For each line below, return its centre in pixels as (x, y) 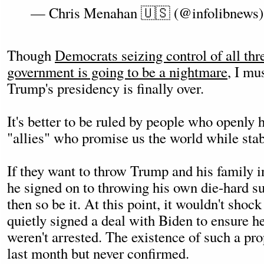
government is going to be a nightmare (117, 72)
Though (31, 55)
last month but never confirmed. (98, 253)
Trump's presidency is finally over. (105, 88)
